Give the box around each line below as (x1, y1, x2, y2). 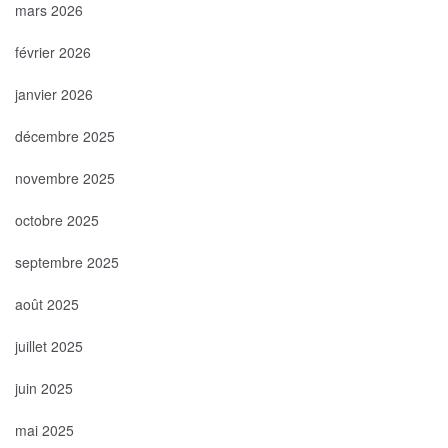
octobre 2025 (15, 209, 99, 230)
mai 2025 (15, 419, 74, 440)
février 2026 (15, 41, 91, 62)
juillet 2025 (15, 335, 83, 356)
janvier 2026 (15, 83, 93, 104)
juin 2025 (15, 377, 73, 398)
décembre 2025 (15, 125, 115, 146)
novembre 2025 (15, 167, 115, 188)
